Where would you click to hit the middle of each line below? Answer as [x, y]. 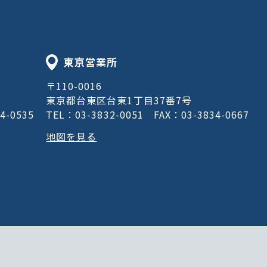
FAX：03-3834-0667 [201, 114]
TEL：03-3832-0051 [100, 114]
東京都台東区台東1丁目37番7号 [119, 100]
